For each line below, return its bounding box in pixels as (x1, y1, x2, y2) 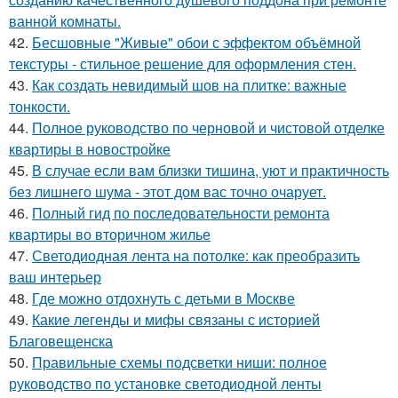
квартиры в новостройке (9, 139, 171, 160)
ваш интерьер (9, 267, 101, 288)
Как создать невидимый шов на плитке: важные (32, 75, 346, 96)
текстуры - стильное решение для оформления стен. (9, 53, 356, 75)
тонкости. (9, 96, 70, 117)
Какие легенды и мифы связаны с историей (32, 309, 320, 330)
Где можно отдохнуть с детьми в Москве (32, 288, 295, 309)
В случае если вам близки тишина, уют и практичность (32, 160, 389, 181)
